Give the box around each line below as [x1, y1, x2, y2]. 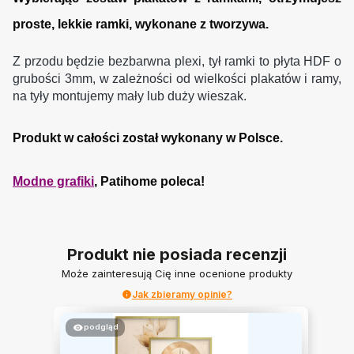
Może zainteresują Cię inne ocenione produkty [62, 266, 292, 280]
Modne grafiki [13, 175, 94, 189]
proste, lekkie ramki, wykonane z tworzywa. [13, 17, 269, 32]
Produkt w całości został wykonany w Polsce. [13, 130, 283, 145]
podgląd [83, 322, 119, 331]
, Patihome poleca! [94, 175, 205, 189]
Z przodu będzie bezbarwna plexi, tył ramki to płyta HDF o [13, 55, 341, 69]
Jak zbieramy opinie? [132, 288, 232, 300]
